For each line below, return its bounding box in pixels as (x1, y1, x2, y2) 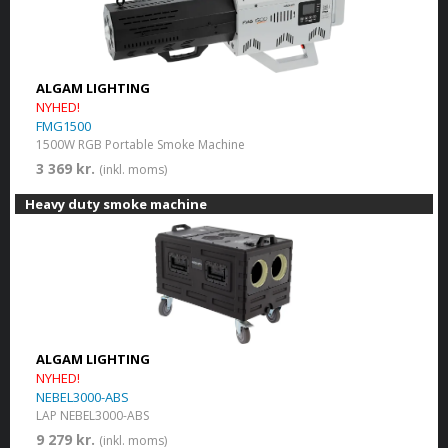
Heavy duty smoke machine (25, 194, 207, 213)
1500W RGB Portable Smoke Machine (35, 135, 245, 153)
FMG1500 (35, 116, 91, 135)
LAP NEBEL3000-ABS (35, 406, 149, 424)
